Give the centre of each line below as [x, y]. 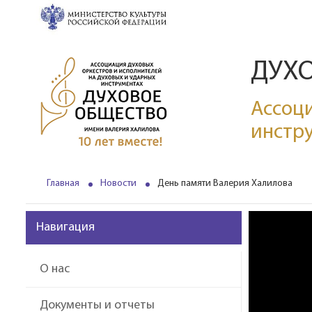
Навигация [65, 227]
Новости [118, 184]
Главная [63, 184]
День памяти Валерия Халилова [225, 184]
